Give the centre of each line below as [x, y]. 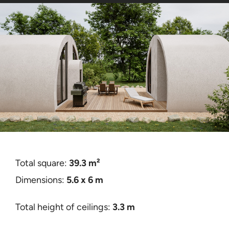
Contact [27, 24]
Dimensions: [41, 180]
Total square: [42, 163]
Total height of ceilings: [64, 207]
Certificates [34, 58]
